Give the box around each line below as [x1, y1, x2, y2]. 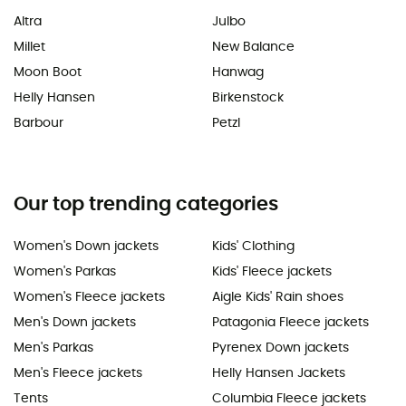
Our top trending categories [14, 194, 278, 214]
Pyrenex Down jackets [212, 341, 349, 354]
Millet [14, 40, 45, 53]
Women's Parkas [14, 265, 116, 278]
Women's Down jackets [14, 239, 159, 253]
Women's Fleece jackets [14, 290, 165, 304]
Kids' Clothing [212, 239, 295, 253]
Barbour [14, 116, 63, 130]
